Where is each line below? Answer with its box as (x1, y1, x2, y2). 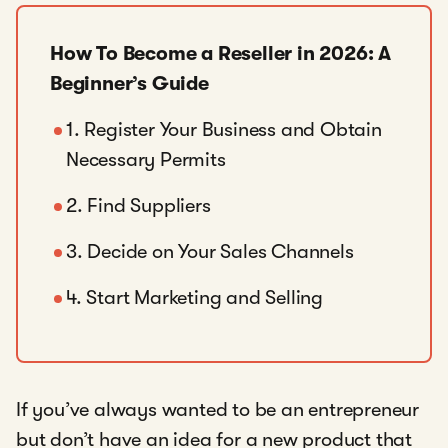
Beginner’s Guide (50, 72, 209, 95)
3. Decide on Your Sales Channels (66, 240, 354, 263)
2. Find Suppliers (66, 194, 211, 217)
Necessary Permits (66, 148, 226, 171)
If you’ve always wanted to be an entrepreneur (16, 398, 419, 421)
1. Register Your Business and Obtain (66, 118, 382, 141)
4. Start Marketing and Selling (66, 286, 323, 309)
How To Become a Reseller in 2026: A (50, 42, 391, 65)
